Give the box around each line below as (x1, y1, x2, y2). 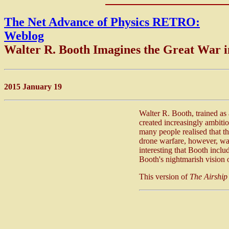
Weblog (4, 29, 44, 42)
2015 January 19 (4, 82, 62, 91)
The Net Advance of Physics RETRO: (4, 15, 200, 29)
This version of (139, 172, 190, 181)
